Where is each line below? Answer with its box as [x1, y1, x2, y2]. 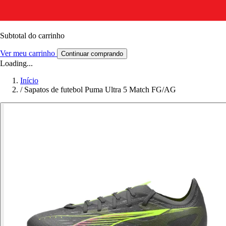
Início [20, 76, 38, 85]
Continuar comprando [61, 49, 123, 58]
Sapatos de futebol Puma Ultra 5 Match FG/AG [24, 85, 176, 94]
